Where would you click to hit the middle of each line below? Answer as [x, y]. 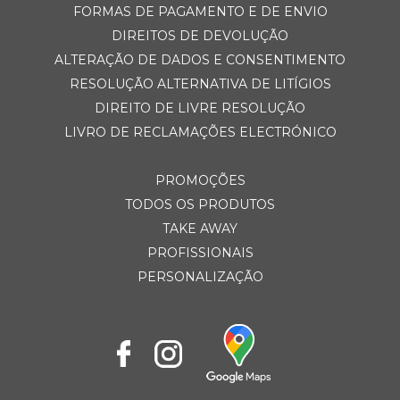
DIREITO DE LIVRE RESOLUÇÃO [200, 108]
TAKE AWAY [200, 229]
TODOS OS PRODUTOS [200, 204]
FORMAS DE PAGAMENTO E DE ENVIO [200, 12]
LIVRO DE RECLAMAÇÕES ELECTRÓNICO [200, 132]
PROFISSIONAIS [200, 253]
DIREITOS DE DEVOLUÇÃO [200, 36]
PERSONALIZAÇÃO [200, 277]
